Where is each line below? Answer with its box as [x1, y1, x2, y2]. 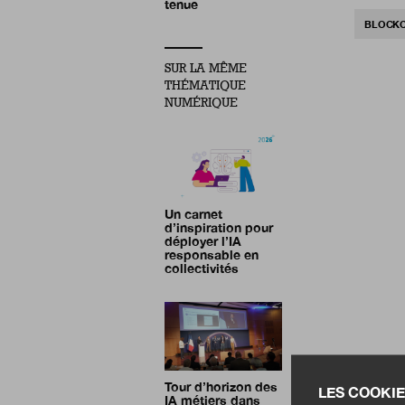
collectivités [165, 259, 239, 276]
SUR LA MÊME [165, 60, 247, 76]
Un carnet [165, 205, 222, 221]
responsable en [165, 246, 259, 262]
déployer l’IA [165, 232, 241, 249]
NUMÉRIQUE [165, 94, 238, 110]
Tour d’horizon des [165, 378, 278, 394]
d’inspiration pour [165, 219, 273, 235]
